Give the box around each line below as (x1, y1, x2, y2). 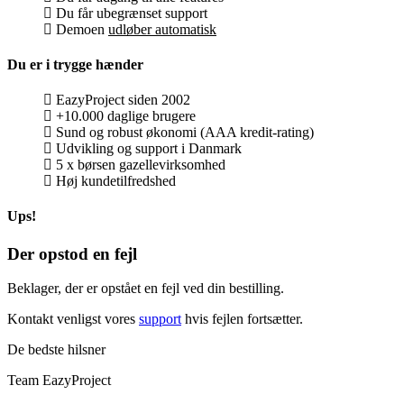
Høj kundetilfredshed (52, 173, 176, 189)
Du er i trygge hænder (7, 56, 143, 72)
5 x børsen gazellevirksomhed (52, 157, 225, 173)
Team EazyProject (7, 372, 111, 389)
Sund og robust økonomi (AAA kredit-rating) (52, 124, 314, 141)
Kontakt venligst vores (7, 311, 139, 327)
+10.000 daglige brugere (52, 108, 196, 124)
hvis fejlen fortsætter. (181, 311, 303, 327)
